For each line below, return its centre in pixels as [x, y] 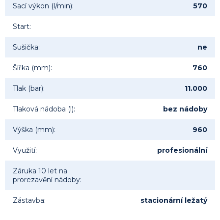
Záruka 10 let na [40, 171]
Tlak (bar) [28, 89]
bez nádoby [185, 109]
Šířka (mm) [32, 68]
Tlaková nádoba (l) [43, 109]
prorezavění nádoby [46, 180]
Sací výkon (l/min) [42, 6]
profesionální [182, 151]
